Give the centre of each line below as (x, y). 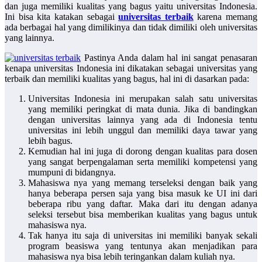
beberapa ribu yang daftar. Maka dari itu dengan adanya (143, 204)
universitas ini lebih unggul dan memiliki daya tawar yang (143, 130)
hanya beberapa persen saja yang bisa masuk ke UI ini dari (143, 194)
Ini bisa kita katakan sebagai (62, 17)
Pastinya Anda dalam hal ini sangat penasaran (169, 58)
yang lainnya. (30, 38)
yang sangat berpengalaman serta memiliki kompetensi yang (143, 162)
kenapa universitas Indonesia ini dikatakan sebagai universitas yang (131, 68)
